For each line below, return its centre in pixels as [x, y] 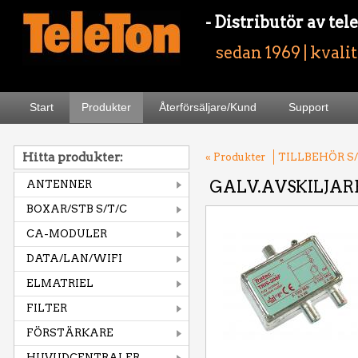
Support [308, 107]
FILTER [47, 308]
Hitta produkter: [73, 157]
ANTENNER [59, 184]
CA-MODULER [67, 234]
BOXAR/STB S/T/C [77, 209]
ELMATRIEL [60, 283]
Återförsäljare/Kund [208, 107]
